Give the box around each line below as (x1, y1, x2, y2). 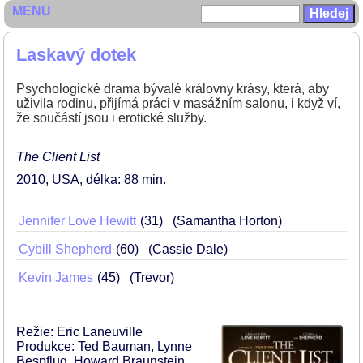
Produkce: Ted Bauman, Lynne (16, 340, 192, 353)
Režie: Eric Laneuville (16, 325, 143, 339)
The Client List (16, 150, 100, 164)
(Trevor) (130, 271, 174, 284)
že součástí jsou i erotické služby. (16, 111, 207, 125)
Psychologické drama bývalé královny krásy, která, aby (16, 82, 329, 96)
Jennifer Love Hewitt (19, 214, 136, 228)
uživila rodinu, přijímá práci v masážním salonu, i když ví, (16, 96, 340, 110)
